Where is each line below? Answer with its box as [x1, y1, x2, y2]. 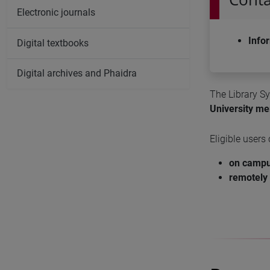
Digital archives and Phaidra [17, 67, 137, 80]
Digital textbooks [17, 37, 89, 49]
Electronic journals [17, 7, 95, 19]
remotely [229, 171, 268, 183]
